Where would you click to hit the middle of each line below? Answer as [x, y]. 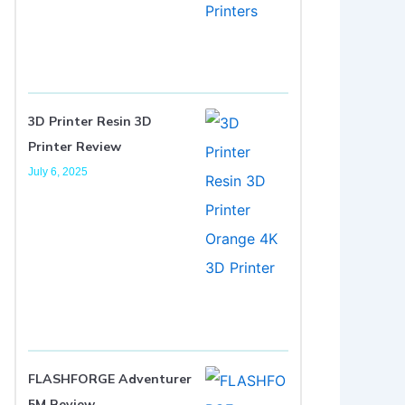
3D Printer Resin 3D [90, 122]
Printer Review [75, 147]
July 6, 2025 [58, 172]
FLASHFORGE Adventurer [110, 378]
